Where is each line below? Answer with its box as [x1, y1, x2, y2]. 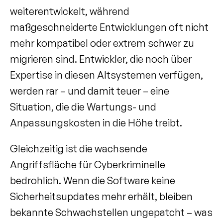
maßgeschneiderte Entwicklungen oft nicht [10, 21, 209, 33]
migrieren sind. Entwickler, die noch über [10, 53, 192, 65]
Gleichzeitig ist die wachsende [10, 142, 147, 155]
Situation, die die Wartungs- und [10, 101, 156, 113]
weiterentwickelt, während [10, 5, 129, 17]
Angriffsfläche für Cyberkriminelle [10, 158, 165, 171]
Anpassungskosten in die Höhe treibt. [10, 116, 182, 129]
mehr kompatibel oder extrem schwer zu [10, 37, 194, 49]
